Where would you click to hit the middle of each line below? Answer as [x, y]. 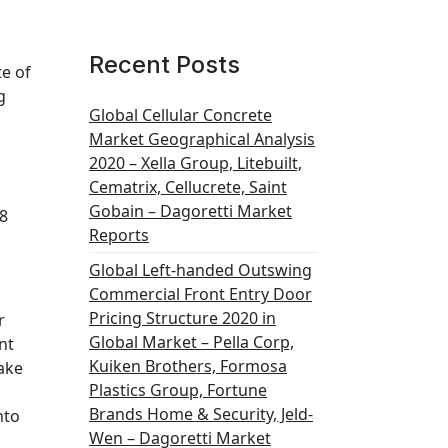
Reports [119, 235]
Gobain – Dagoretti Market [190, 211]
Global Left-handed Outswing [200, 270]
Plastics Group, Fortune [178, 390]
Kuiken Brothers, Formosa [188, 366]
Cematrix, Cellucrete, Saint [188, 187]
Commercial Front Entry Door [200, 294]
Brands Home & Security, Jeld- [201, 414]
